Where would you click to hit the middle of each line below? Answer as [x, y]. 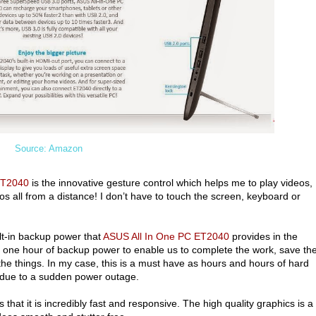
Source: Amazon [49, 148]
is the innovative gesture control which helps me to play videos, [171, 182]
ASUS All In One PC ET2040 [166, 236]
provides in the [263, 236]
